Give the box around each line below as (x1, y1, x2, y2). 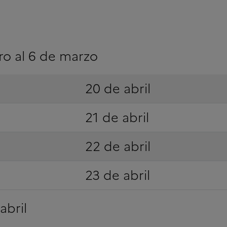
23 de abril (85, 165, 150, 185)
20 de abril (85, 79, 150, 98)
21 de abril (85, 107, 149, 127)
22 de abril (85, 136, 150, 156)
